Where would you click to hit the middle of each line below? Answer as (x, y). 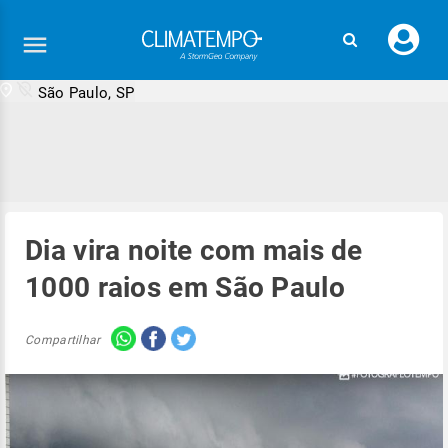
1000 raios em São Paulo (185, 287)
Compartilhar (63, 339)
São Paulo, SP (86, 93)
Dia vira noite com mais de (194, 250)
